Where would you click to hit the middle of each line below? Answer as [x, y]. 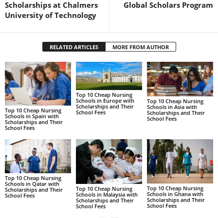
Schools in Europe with [105, 101]
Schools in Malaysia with [107, 194]
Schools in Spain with [32, 116]
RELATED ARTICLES [74, 47]
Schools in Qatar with [32, 184]
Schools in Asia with [172, 107]
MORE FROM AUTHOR [140, 47]
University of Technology [51, 15]
